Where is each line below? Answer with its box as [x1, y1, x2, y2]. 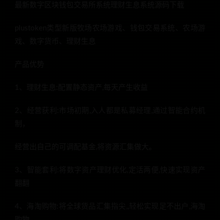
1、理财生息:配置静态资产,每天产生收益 [15, 84, 148, 92]
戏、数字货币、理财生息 [15, 38, 96, 46]
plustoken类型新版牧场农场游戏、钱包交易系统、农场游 [15, 25, 205, 32]
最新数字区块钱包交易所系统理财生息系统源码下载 [15, 1, 184, 9]
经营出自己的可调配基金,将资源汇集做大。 [15, 143, 156, 151]
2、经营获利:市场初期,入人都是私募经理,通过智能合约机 [15, 107, 205, 115]
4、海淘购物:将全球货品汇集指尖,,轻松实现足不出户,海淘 [15, 203, 205, 211]
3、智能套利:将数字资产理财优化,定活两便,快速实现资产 [15, 166, 205, 174]
